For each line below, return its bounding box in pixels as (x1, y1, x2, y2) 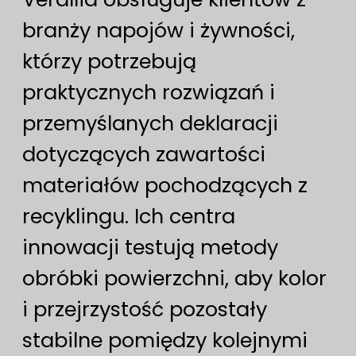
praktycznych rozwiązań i (22, 78, 275, 107)
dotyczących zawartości (22, 140, 265, 169)
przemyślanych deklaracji (22, 109, 278, 138)
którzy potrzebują (22, 47, 196, 76)
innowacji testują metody (22, 233, 278, 262)
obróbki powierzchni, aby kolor (22, 264, 327, 293)
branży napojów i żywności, (22, 16, 295, 45)
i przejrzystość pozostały (22, 295, 267, 324)
